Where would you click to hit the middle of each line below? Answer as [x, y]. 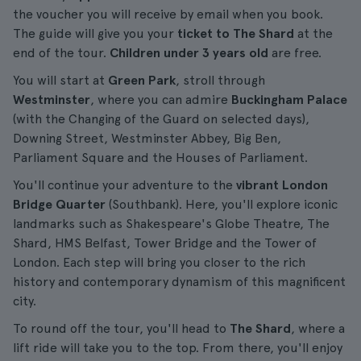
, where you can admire [161, 100]
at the [313, 33]
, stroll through [220, 80]
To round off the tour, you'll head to [121, 328]
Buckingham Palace [289, 100]
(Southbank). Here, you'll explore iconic [222, 204]
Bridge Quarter [59, 204]
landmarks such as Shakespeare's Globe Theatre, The [171, 224]
